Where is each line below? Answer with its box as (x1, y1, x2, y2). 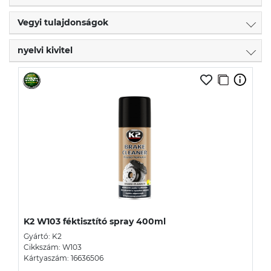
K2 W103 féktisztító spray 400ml (24, 215, 166, 227)
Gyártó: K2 (24, 231, 62, 241)
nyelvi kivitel (18, 44, 73, 56)
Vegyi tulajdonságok (18, 16, 108, 28)
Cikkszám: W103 (24, 242, 82, 252)
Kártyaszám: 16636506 (24, 253, 103, 263)
